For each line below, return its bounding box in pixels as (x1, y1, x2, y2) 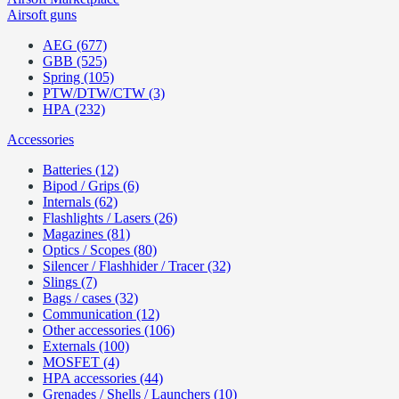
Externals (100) (43, 338, 129, 354)
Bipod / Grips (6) (43, 178, 139, 193)
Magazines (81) (43, 226, 130, 241)
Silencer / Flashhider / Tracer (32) (43, 258, 231, 273)
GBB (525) (43, 53, 107, 69)
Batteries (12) (43, 162, 118, 177)
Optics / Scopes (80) (43, 242, 157, 257)
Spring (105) (43, 69, 114, 85)
